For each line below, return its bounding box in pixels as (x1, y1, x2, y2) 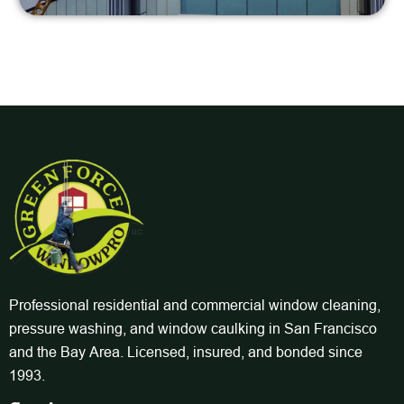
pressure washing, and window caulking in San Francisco (9, 319, 377, 336)
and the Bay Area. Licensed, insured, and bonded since (9, 343, 363, 360)
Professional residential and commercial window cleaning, (9, 296, 381, 313)
